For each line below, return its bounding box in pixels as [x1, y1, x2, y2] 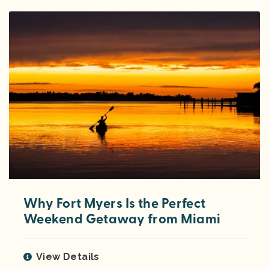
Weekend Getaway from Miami [23, 211, 221, 228]
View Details [36, 251, 100, 263]
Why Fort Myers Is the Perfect [23, 195, 206, 213]
